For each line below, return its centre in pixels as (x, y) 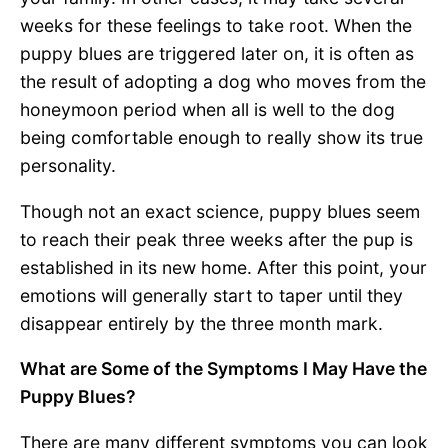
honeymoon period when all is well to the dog (207, 110)
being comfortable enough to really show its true (221, 138)
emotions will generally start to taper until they (211, 295)
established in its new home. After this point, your (223, 267)
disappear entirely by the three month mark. (201, 323)
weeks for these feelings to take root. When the (216, 26)
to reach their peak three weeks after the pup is (216, 239)
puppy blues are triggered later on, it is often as (217, 54)
